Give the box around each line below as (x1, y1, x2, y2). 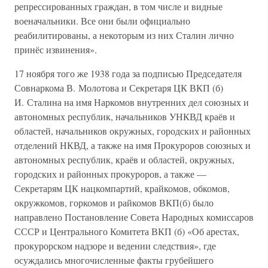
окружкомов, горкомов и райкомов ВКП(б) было (14, 196, 214, 209)
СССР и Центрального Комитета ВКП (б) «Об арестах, (14, 225, 239, 237)
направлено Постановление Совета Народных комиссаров (14, 211, 254, 223)
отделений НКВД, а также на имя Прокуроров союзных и (14, 139, 251, 151)
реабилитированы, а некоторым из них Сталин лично (14, 29, 234, 41)
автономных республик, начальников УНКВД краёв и (14, 110, 235, 123)
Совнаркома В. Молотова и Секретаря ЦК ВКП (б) (14, 81, 223, 94)
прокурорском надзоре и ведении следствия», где (14, 239, 216, 252)
